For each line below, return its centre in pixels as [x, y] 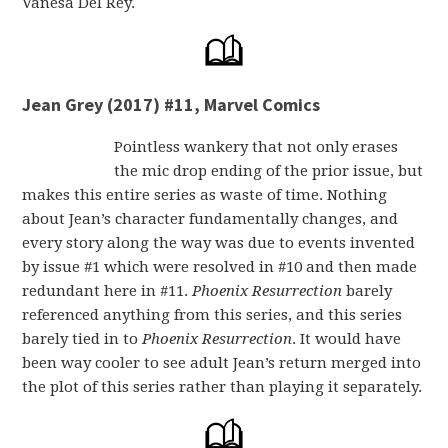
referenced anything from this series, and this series [212, 315]
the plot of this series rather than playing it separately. [222, 387]
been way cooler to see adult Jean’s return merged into [222, 363]
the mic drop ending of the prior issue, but [269, 171]
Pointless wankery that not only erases [256, 147]
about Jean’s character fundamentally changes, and [210, 219]
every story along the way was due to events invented [219, 243]
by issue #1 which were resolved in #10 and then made [220, 267]
